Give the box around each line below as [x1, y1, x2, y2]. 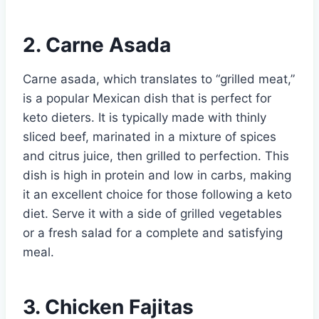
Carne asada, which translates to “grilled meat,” [23, 71, 295, 86]
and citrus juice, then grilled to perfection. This [23, 148, 289, 163]
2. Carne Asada [23, 32, 171, 57]
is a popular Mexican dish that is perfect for [23, 90, 271, 105]
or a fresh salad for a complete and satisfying [23, 225, 283, 240]
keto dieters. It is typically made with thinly [23, 110, 266, 125]
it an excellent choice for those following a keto [23, 187, 292, 202]
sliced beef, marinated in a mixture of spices [23, 129, 276, 144]
